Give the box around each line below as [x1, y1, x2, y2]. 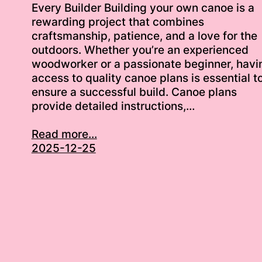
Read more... [31, 127, 97, 142]
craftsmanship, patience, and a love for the [31, 29, 257, 43]
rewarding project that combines [31, 15, 204, 29]
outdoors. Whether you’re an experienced [31, 43, 249, 57]
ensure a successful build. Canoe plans [31, 85, 237, 99]
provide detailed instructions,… [31, 99, 195, 113]
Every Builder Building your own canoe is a [31, 1, 254, 15]
